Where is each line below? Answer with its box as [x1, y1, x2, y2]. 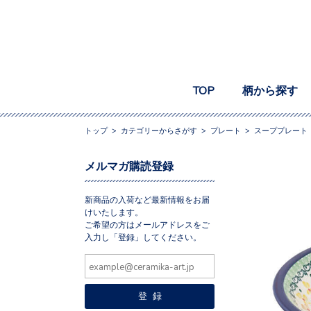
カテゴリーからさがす [121, 126, 197, 134]
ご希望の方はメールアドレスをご [85, 219, 210, 228]
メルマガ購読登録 [85, 159, 174, 171]
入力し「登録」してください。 [85, 232, 201, 241]
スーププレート [254, 126, 308, 134]
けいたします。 [85, 207, 143, 216]
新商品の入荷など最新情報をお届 [85, 194, 210, 203]
